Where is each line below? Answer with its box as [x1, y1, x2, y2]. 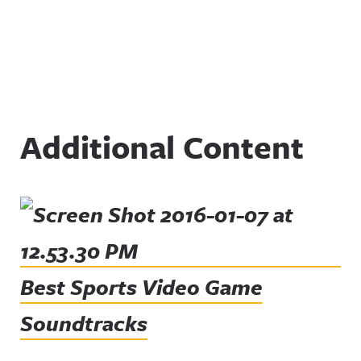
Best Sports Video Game [20, 272, 263, 303]
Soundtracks [20, 308, 147, 339]
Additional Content [20, 123, 304, 170]
